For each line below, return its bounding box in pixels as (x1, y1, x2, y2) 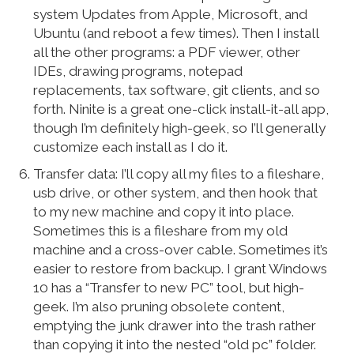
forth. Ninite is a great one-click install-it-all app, (33, 101, 330, 118)
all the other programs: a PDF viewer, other (33, 44, 301, 61)
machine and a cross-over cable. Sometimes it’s (33, 242, 329, 258)
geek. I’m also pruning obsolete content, (33, 299, 285, 315)
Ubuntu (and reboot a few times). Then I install (33, 25, 319, 42)
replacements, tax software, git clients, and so (33, 82, 321, 99)
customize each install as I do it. (33, 139, 228, 156)
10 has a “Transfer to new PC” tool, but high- (33, 280, 305, 296)
